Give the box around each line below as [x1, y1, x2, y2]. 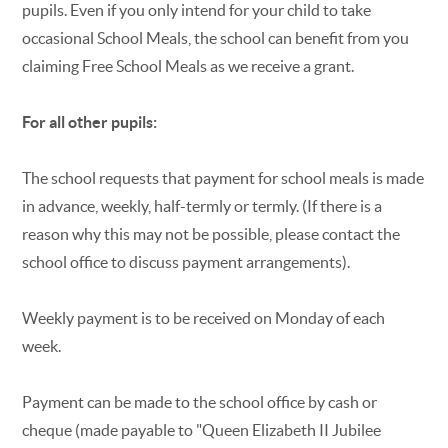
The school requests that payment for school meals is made [22, 168, 425, 187]
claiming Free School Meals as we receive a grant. [22, 56, 355, 75]
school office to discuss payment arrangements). [22, 252, 351, 271]
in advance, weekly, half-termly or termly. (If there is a [22, 196, 383, 215]
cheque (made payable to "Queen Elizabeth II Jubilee [22, 420, 382, 439]
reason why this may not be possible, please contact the [22, 224, 401, 243]
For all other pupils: [22, 112, 158, 131]
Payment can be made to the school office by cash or [22, 392, 378, 411]
